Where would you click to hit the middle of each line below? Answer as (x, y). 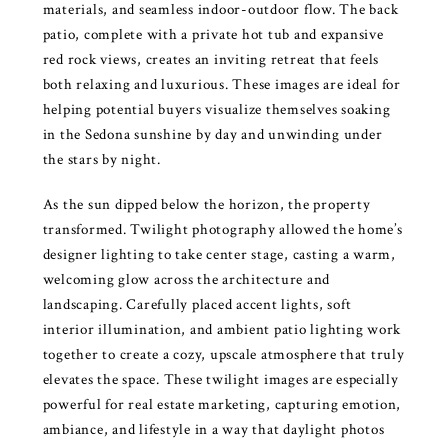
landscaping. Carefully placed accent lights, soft (197, 304)
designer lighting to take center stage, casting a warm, (219, 254)
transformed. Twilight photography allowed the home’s (222, 229)
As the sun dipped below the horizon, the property (206, 204)
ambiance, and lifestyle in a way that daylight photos (213, 429)
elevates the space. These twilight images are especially (220, 379)
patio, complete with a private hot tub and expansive (213, 34)
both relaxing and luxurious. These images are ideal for (221, 84)
